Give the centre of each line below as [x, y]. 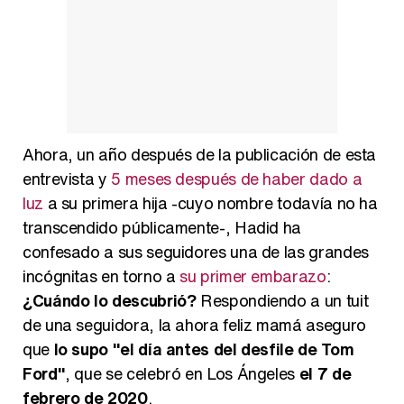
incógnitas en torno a [101, 276]
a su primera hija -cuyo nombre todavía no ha [210, 203]
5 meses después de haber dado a [237, 179]
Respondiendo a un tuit [282, 301]
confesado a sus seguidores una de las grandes [196, 252]
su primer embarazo [253, 276]
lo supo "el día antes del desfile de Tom [204, 349]
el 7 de [325, 374]
